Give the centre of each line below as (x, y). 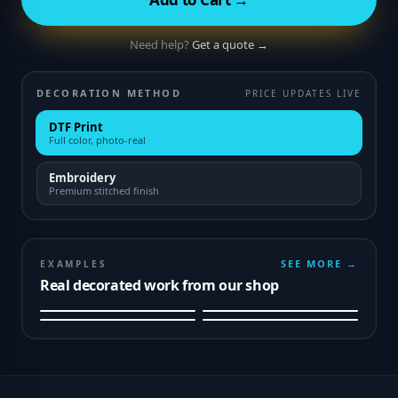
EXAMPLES (74, 264)
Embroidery (82, 178)
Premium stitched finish (104, 191)
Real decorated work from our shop (159, 285)
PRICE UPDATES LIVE (303, 93)
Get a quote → (230, 44)
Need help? (159, 44)
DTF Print (76, 127)
